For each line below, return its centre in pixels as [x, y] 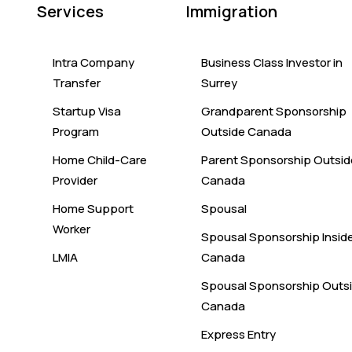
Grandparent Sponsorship [273, 111]
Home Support [93, 208]
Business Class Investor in [271, 62]
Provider [75, 180]
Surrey [219, 82]
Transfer [76, 82]
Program [75, 131]
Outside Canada [246, 131]
